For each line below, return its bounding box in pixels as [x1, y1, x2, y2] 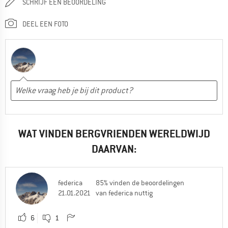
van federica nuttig [96, 188, 153, 197]
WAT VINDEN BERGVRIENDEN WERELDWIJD [18, 126, 210, 140]
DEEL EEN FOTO [22, 19, 68, 28]
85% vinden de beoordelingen [96, 178, 184, 187]
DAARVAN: [91, 141, 137, 156]
